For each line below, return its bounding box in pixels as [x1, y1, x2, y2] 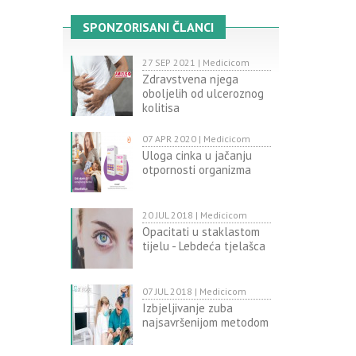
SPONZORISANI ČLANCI [82, 19, 214, 36]
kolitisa [141, 100, 180, 116]
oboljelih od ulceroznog [141, 86, 264, 102]
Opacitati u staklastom [141, 224, 260, 240]
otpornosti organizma [141, 162, 251, 178]
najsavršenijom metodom [141, 315, 269, 331]
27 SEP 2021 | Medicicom [141, 56, 250, 69]
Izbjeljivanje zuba [141, 300, 233, 316]
